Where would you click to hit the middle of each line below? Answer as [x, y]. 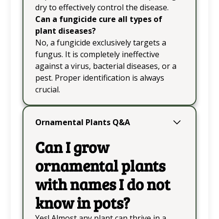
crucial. [47, 89]
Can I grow [72, 147]
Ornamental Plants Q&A [82, 122]
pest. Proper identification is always [99, 77]
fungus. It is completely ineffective [97, 54]
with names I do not [102, 184]
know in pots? [82, 202]
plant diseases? [65, 31]
